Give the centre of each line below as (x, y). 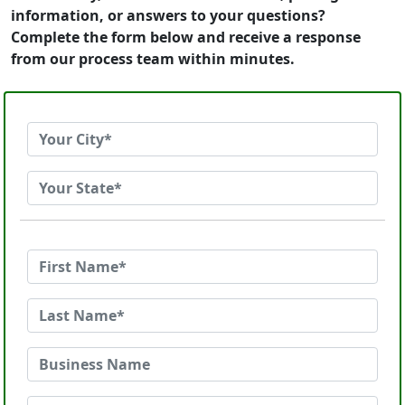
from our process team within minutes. (153, 59)
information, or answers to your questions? (168, 15)
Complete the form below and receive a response (186, 37)
